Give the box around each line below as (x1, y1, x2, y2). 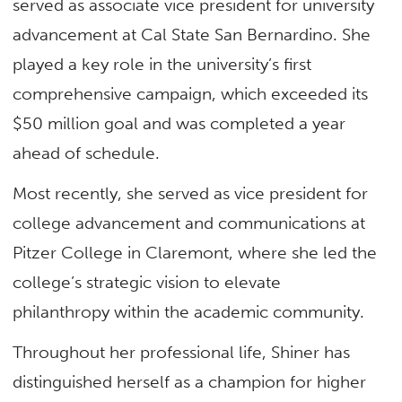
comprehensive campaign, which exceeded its (13, 83, 369, 104)
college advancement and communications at (13, 213, 366, 234)
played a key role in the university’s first (13, 53, 312, 74)
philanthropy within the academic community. (13, 301, 370, 323)
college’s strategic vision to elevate (13, 272, 282, 293)
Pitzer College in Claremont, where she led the (13, 242, 378, 264)
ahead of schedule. (13, 142, 165, 163)
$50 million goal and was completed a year (13, 112, 346, 134)
